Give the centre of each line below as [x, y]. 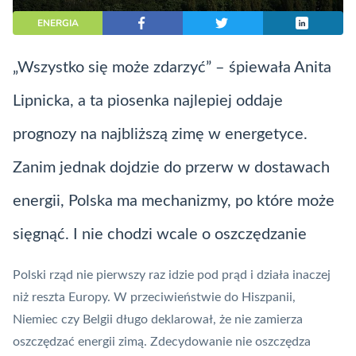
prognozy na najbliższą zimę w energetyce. [160, 135]
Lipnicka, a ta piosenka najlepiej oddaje [148, 101]
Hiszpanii [267, 298]
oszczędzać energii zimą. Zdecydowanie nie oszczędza [162, 342]
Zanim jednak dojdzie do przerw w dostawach [171, 168]
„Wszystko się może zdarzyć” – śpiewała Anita [172, 68]
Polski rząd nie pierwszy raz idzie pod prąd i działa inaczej [172, 275]
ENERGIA [58, 23]
